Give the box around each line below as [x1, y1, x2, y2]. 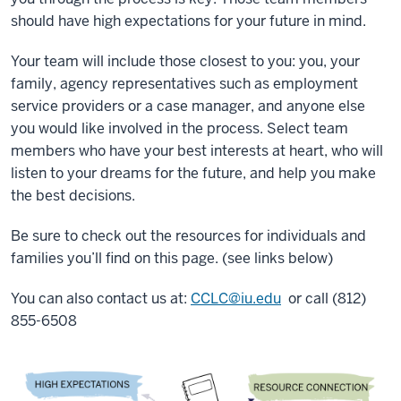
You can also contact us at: [11, 289, 191, 308]
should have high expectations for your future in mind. [11, 12, 370, 30]
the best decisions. [11, 186, 139, 205]
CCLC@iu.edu [191, 289, 281, 308]
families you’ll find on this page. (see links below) [11, 249, 333, 268]
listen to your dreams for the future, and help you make [11, 164, 376, 183]
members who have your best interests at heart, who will [11, 141, 383, 160]
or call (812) [281, 289, 366, 308]
